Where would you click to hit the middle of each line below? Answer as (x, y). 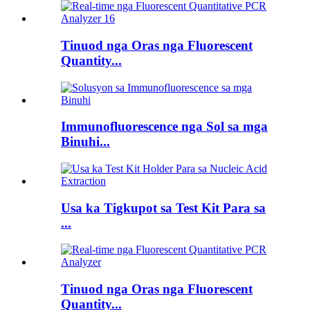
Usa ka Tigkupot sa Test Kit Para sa (163, 208)
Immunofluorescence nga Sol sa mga (164, 127)
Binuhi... (85, 142)
